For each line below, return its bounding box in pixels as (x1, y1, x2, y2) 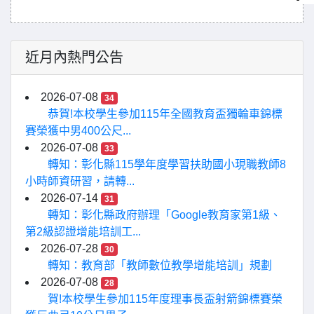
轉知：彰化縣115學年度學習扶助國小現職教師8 (48, 158, 286, 170)
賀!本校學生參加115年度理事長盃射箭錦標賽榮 (48, 293, 282, 305)
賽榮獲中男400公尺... (25, 125, 131, 137)
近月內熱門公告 (25, 50, 123, 65)
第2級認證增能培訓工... (25, 226, 141, 238)
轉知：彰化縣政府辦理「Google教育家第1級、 (48, 209, 281, 221)
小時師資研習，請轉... (25, 175, 135, 187)
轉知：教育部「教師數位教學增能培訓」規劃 (48, 259, 272, 271)
